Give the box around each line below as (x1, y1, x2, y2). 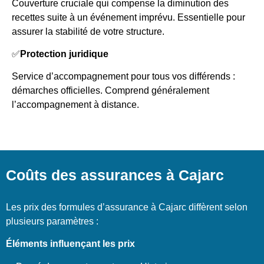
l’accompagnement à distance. (12, 100, 139, 110)
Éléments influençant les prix (6, 239, 135, 249)
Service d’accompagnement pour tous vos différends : (12, 71, 235, 82)
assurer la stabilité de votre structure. (12, 26, 164, 37)
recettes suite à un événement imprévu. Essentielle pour (12, 12, 245, 22)
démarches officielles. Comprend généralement (12, 85, 209, 96)
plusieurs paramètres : (6, 216, 98, 226)
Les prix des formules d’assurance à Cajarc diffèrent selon (6, 202, 247, 212)
